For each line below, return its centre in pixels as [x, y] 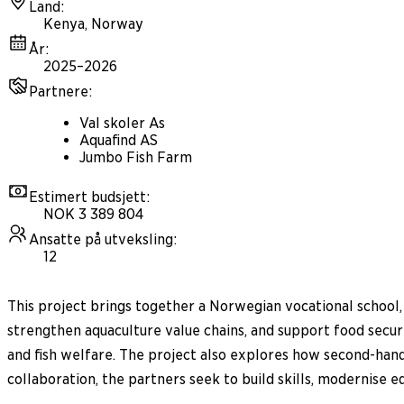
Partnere [59, 92]
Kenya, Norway [93, 24]
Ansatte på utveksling [101, 240]
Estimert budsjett [87, 197]
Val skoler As [122, 124]
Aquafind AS [119, 141]
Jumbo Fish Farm [136, 158]
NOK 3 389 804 [94, 215]
